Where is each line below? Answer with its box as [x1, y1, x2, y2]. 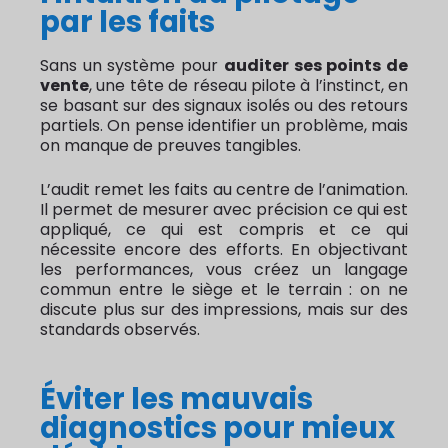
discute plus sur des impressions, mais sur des [40, 298, 408, 322]
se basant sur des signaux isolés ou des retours [40, 94, 408, 118]
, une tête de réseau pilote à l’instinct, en [89, 74, 408, 98]
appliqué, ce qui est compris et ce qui [40, 218, 408, 242]
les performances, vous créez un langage [40, 258, 408, 282]
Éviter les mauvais [40, 378, 313, 420]
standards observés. [40, 318, 200, 342]
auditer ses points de [223, 54, 409, 78]
